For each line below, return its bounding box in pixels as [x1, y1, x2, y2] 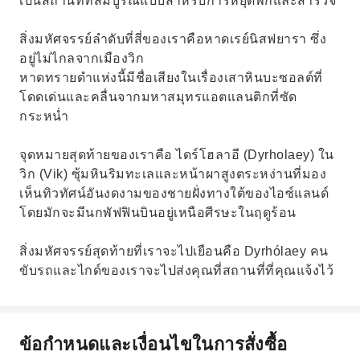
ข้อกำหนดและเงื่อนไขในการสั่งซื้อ [19, 331, 288, 355]
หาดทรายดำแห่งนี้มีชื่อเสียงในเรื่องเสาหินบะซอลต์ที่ [19, 71, 323, 84]
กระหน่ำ [19, 109, 69, 123]
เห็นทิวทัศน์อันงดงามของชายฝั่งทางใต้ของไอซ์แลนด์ [19, 186, 329, 200]
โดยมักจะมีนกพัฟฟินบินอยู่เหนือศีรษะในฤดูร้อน [19, 206, 297, 219]
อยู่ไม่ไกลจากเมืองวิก [19, 51, 144, 65]
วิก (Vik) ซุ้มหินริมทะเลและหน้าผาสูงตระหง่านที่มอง [19, 167, 326, 181]
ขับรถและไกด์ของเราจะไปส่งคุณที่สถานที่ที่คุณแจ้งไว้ [19, 264, 333, 277]
